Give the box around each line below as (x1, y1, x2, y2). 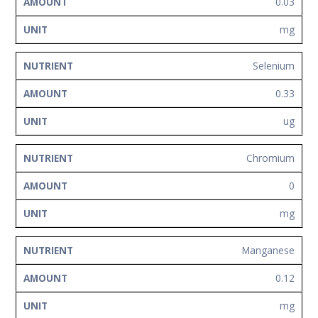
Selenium (253, 59, 295, 73)
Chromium (246, 150, 295, 165)
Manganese (242, 243, 295, 257)
